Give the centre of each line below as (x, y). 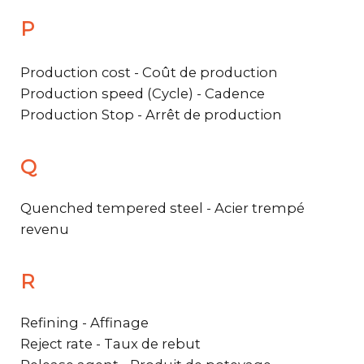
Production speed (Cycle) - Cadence (143, 93)
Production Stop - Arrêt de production (151, 114)
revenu (45, 229)
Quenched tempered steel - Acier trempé (162, 208)
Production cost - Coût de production (149, 72)
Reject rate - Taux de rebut (110, 343)
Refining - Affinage (84, 322)
